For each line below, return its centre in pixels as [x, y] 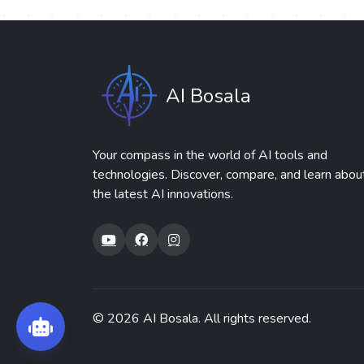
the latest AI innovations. [163, 195]
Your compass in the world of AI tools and [210, 156]
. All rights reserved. [255, 319]
